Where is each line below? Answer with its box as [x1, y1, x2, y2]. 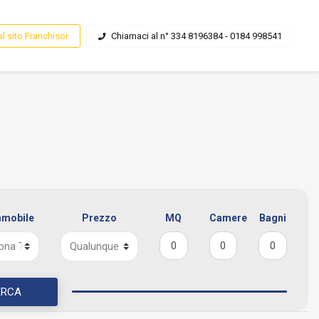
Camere [209, 212, 247, 224]
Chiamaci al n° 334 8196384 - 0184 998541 [111, 31, 282, 42]
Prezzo [81, 212, 117, 224]
